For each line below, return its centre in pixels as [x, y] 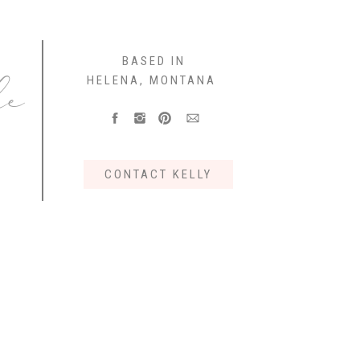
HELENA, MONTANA [153, 80]
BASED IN [153, 61]
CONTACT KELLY [158, 174]
